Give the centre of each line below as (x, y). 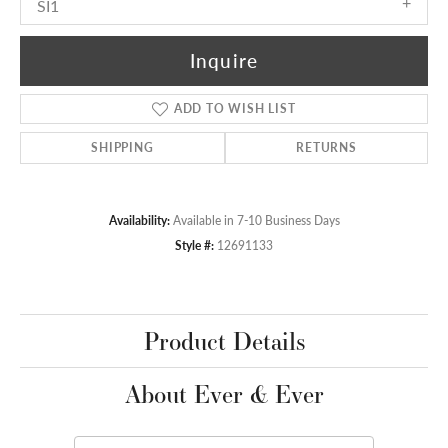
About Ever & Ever (224, 393)
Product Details (224, 340)
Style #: (194, 244)
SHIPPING (122, 147)
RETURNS (326, 147)
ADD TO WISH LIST (234, 108)
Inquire (224, 61)
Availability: (139, 219)
